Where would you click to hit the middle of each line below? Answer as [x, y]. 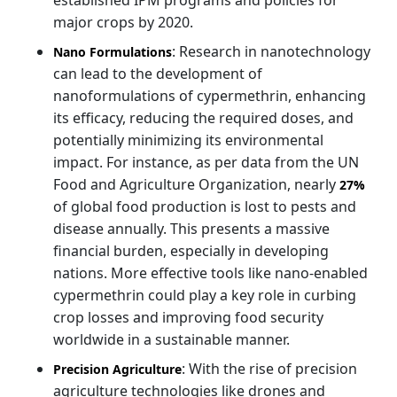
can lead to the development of [158, 73]
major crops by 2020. [123, 22]
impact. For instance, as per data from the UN [206, 162]
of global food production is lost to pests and [205, 206]
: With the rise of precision [269, 368]
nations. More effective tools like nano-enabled [210, 272]
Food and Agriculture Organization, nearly [196, 184]
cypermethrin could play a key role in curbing [205, 295]
